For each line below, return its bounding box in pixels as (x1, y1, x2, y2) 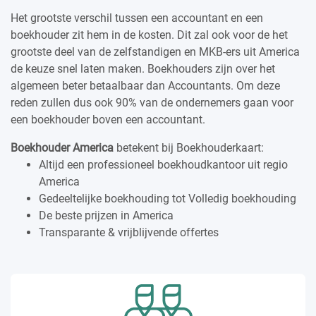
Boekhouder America (11, 140, 114, 154)
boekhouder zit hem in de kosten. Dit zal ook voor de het (11, 28, 288, 42)
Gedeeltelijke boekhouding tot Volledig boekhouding (39, 191, 296, 205)
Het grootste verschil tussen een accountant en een (11, 11, 263, 25)
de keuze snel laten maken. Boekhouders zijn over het (11, 61, 275, 75)
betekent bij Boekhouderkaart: (114, 140, 264, 154)
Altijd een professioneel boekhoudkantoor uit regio (39, 157, 288, 171)
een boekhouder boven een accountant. (11, 112, 205, 126)
